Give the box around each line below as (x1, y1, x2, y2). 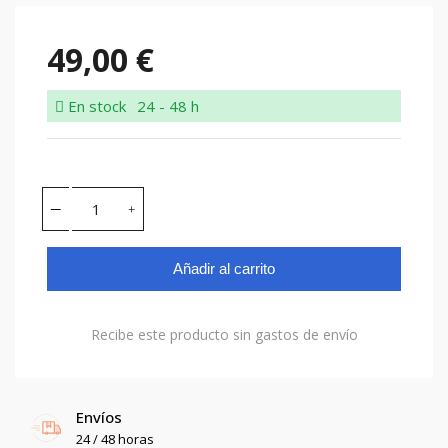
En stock (64, 96, 126, 116)
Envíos (76, 407, 122, 427)
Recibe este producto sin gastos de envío (90, 325, 358, 344)
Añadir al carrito (173, 260, 275, 277)
